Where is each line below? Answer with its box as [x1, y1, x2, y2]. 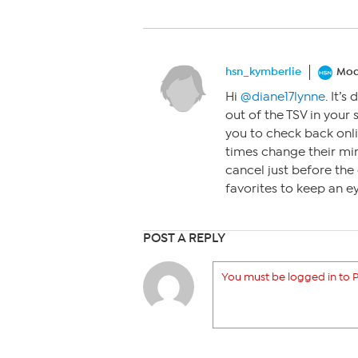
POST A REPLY [143, 230, 225, 246]
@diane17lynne [241, 89, 325, 105]
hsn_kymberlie [225, 65, 301, 78]
